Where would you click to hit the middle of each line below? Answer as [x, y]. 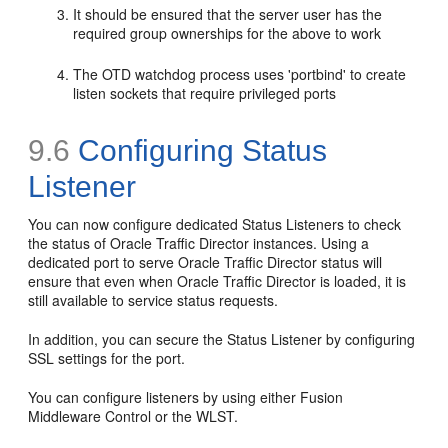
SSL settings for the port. [107, 357]
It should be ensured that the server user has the [228, 13]
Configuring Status [199, 150]
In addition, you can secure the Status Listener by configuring [222, 338]
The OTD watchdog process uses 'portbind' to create [240, 73]
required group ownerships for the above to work [227, 32]
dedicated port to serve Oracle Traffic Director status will [205, 261]
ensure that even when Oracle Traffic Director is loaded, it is [217, 280]
